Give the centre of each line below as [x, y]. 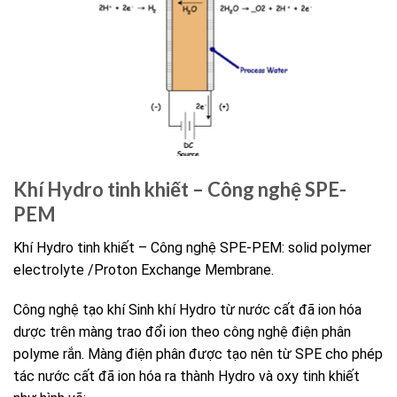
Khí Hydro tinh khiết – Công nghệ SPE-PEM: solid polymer [192, 247]
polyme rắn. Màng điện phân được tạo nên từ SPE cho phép [198, 354]
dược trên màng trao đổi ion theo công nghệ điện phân [182, 332]
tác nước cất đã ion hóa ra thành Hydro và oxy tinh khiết [187, 377]
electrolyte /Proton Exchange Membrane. [144, 269]
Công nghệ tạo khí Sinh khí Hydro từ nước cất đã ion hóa [187, 310]
